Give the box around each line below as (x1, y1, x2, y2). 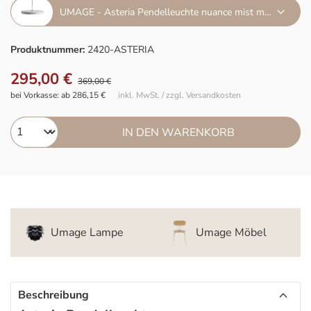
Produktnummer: (10, 43, 87, 56)
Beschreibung (18, 287, 89, 303)
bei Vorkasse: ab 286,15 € (10, 90, 106, 101)
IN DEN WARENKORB (122, 124, 235, 140)
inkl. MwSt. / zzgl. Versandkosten (118, 90, 241, 101)
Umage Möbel (195, 225, 267, 240)
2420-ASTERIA (87, 43, 154, 56)
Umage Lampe (50, 225, 124, 240)
